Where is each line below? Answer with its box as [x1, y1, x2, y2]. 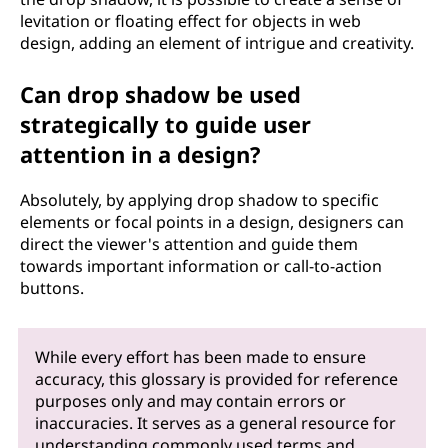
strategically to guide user [20, 109, 311, 139]
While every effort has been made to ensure [35, 345, 367, 368]
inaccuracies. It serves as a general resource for [35, 411, 397, 434]
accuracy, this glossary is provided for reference [35, 367, 399, 390]
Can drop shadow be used [20, 79, 301, 109]
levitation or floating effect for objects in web [20, 10, 361, 32]
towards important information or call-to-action [20, 255, 382, 277]
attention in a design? [20, 139, 261, 169]
